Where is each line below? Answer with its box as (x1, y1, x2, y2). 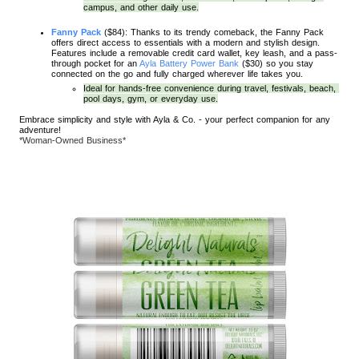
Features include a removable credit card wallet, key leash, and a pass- (51, 47, 337, 58)
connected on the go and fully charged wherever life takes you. (51, 68, 306, 79)
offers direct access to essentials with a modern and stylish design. (51, 37, 320, 47)
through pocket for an (51, 58, 139, 68)
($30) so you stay (239, 58, 313, 68)
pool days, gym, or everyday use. (83, 93, 218, 103)
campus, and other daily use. (83, 2, 199, 12)
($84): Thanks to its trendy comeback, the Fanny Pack (101, 26, 324, 37)
